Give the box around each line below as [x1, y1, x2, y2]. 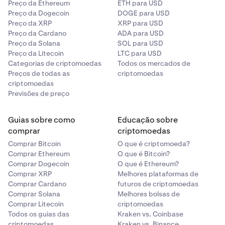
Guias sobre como [8, 115, 75, 125]
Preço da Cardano [8, 29, 66, 38]
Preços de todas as [8, 69, 70, 78]
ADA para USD [118, 29, 164, 38]
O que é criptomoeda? [118, 139, 190, 148]
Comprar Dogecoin [8, 159, 69, 168]
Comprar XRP [8, 169, 52, 178]
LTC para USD [118, 49, 162, 58]
